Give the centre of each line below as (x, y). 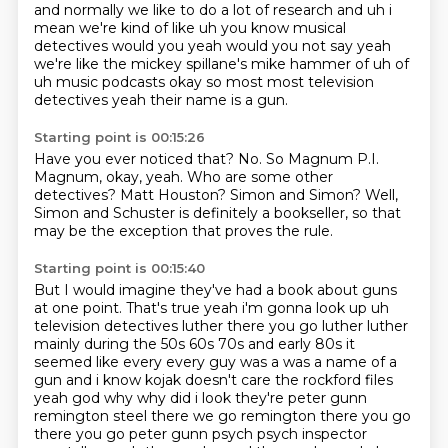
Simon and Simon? (297, 195)
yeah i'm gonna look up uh (296, 308)
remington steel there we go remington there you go (222, 416)
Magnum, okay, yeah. (110, 177)
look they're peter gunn (284, 398)
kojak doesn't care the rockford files (268, 380)
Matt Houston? (174, 195)
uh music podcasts (101, 82)
